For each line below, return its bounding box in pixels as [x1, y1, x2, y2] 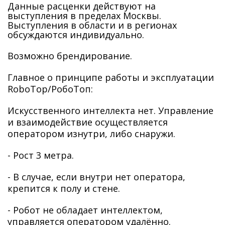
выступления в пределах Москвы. [8, 10, 161, 22]
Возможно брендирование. [8, 50, 132, 62]
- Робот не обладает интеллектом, [8, 204, 163, 216]
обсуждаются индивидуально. [8, 29, 144, 41]
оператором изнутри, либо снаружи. [8, 128, 178, 140]
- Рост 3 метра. [8, 149, 74, 161]
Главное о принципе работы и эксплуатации [8, 71, 214, 83]
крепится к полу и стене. [8, 182, 120, 194]
